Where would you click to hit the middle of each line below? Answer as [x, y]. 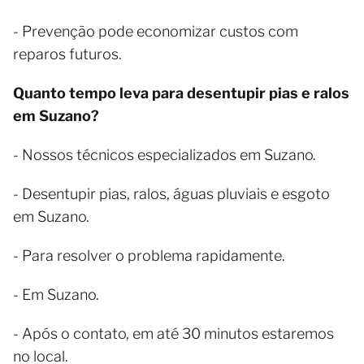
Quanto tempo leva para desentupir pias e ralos [181, 93]
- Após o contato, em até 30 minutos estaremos [173, 334]
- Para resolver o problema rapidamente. [149, 256]
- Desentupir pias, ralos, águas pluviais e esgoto [171, 194]
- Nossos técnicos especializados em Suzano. [165, 155]
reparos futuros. [67, 54]
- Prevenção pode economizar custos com [156, 31]
